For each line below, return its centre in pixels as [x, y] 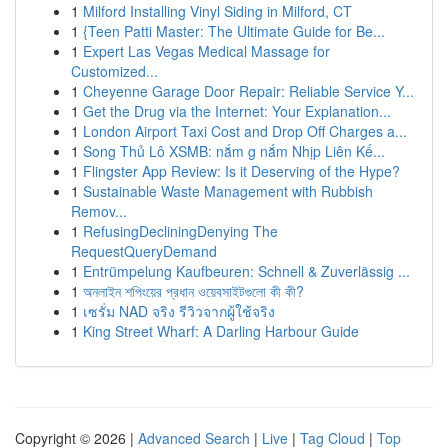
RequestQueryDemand [144, 251]
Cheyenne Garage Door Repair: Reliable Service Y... [248, 91]
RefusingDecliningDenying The [180, 231]
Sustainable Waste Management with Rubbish [228, 191]
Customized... [114, 71]
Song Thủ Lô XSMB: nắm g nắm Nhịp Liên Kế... [234, 151]
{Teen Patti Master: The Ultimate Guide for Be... [234, 31]
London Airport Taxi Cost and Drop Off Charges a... [245, 131]
